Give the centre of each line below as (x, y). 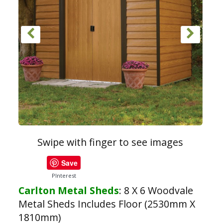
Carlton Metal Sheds (68, 190)
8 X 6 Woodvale (158, 190)
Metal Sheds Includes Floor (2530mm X (107, 204)
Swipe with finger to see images (111, 142)
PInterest (64, 175)
